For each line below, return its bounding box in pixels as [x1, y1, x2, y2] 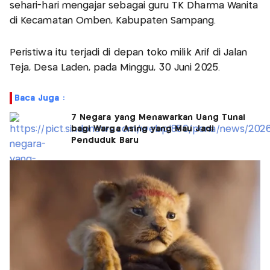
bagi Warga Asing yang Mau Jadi [71, 124, 214, 133]
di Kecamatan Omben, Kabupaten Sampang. [10, 16, 216, 25]
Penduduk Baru [71, 136, 139, 145]
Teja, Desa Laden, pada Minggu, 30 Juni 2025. [10, 63, 223, 72]
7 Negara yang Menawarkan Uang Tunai [71, 113, 245, 122]
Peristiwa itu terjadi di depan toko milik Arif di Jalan [10, 48, 248, 57]
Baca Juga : [14, 93, 64, 102]
